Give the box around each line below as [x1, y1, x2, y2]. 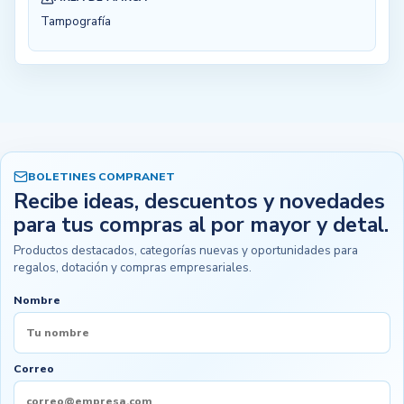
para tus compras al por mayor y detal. [14, 210, 390, 239]
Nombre [14, 293, 61, 308]
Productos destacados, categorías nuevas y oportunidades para [14, 242, 359, 260]
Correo [14, 362, 55, 377]
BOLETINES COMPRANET [28, 169, 176, 184]
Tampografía [41, 13, 112, 31]
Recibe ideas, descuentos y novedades [14, 187, 386, 216]
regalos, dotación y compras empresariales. [14, 259, 252, 277]
